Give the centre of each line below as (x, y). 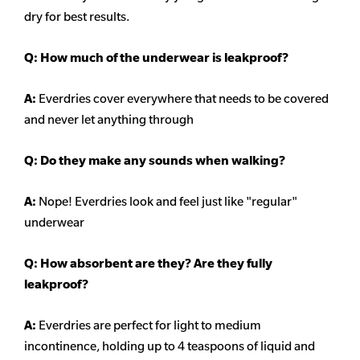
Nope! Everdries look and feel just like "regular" (168, 202)
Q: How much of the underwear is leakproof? (157, 58)
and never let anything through (109, 120)
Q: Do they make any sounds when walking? (155, 161)
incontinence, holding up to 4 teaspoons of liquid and (170, 346)
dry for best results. (77, 17)
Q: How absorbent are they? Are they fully (148, 264)
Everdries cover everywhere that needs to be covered (184, 99)
